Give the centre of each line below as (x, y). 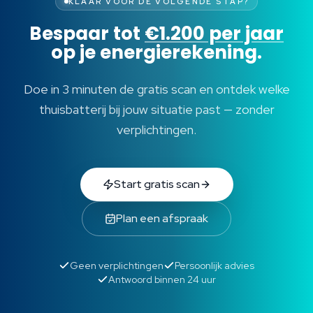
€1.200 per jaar (214, 33)
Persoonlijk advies (214, 265)
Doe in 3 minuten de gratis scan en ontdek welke (156, 89)
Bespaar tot (87, 33)
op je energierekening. (156, 52)
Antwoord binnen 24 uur (162, 279)
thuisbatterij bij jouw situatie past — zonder (156, 109)
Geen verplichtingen (117, 265)
